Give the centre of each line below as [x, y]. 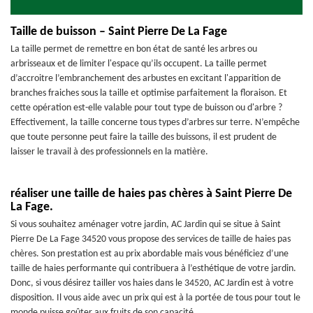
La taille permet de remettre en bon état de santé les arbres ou [134, 49]
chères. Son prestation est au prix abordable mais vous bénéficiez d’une [150, 254]
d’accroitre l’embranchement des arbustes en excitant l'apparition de [146, 79]
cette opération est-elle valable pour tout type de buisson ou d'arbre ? [146, 108]
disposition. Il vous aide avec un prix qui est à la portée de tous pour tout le [155, 298]
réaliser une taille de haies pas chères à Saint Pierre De [151, 194]
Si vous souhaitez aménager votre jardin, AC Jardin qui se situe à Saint [146, 225]
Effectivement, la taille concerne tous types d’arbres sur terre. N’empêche [155, 123]
